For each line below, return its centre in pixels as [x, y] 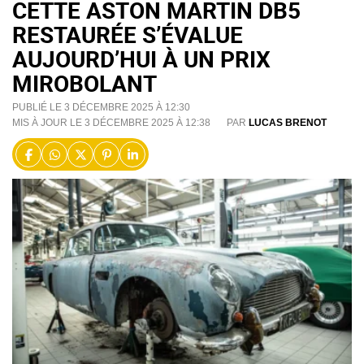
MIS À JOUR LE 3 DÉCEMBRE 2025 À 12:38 [111, 123]
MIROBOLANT [84, 83]
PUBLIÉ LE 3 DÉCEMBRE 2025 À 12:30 [101, 108]
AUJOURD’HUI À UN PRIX [141, 59]
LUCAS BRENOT [288, 123]
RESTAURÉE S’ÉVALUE [128, 35]
